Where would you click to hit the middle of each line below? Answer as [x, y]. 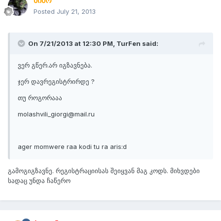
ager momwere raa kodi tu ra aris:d [72, 147]
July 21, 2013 [76, 12]
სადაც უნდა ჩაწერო [39, 181]
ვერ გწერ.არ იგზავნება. [55, 65]
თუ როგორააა [40, 98]
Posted [45, 12]
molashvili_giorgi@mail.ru [56, 114]
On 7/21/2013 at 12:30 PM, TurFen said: [93, 44]
